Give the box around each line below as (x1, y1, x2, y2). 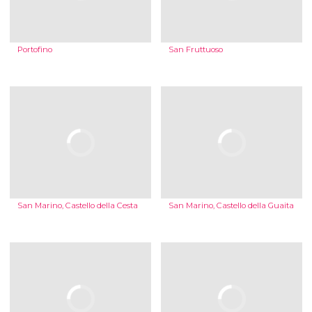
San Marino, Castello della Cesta (17, 201, 138, 211)
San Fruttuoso (168, 45, 223, 55)
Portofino (17, 45, 52, 55)
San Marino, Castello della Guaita (168, 201, 294, 211)
